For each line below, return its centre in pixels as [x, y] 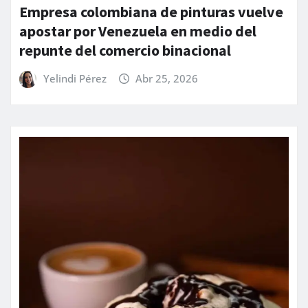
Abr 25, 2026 [167, 78]
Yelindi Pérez [75, 78]
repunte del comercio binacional [125, 50]
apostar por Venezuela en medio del [138, 31]
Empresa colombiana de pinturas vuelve [151, 11]
